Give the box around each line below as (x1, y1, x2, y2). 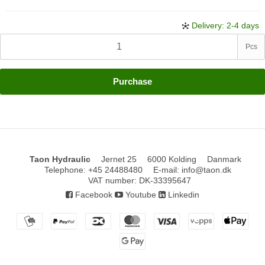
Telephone (44, 165, 83, 175)
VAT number (88, 175, 135, 185)
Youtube (123, 189, 156, 199)
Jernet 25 (101, 154, 137, 164)
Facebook (73, 189, 112, 199)
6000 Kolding (147, 154, 197, 164)
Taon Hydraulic (30, 154, 91, 164)
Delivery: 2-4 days (192, 21, 259, 31)
